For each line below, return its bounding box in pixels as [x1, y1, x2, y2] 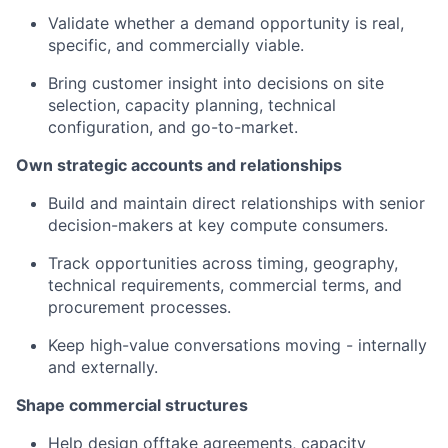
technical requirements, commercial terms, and [48, 275, 402, 295]
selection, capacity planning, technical [48, 95, 336, 115]
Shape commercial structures [16, 395, 248, 415]
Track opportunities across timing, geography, [48, 253, 398, 273]
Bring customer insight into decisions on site [48, 73, 384, 93]
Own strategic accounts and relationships [16, 155, 342, 175]
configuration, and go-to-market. [48, 117, 298, 137]
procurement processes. [48, 297, 231, 317]
